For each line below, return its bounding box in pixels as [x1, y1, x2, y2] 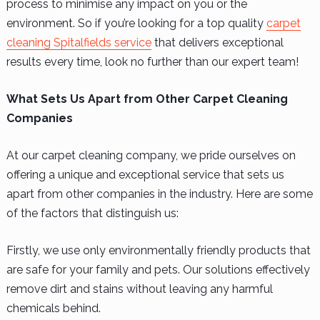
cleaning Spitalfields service [6, 35, 151, 49]
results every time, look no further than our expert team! [6, 54, 299, 69]
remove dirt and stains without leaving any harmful [6, 281, 273, 296]
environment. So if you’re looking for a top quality [6, 16, 266, 30]
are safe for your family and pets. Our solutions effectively [6, 262, 310, 276]
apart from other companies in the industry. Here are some [6, 186, 313, 201]
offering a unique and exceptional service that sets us [6, 167, 284, 181]
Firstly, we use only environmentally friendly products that [6, 243, 311, 257]
